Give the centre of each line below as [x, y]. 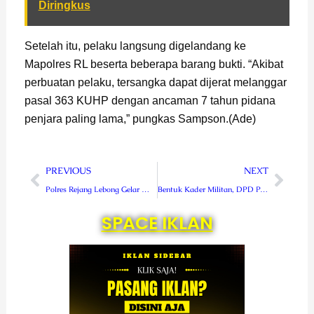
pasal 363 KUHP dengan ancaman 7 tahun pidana [150, 101]
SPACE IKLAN [157, 224]
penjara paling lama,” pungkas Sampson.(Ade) [140, 119]
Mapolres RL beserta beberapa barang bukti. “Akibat [153, 64]
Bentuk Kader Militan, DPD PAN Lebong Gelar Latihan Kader [264, 190]
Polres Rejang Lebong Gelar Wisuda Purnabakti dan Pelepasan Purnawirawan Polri [145, 190]
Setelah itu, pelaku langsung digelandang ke [135, 46]
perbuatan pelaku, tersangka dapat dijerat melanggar [155, 83]
